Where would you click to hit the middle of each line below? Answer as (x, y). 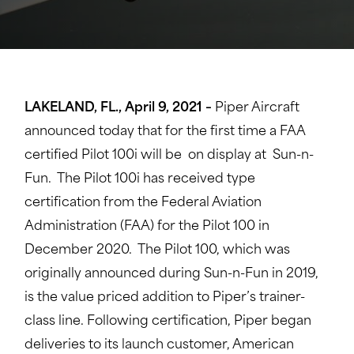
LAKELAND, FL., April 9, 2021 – (118, 108)
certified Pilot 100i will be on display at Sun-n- (169, 156)
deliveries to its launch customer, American (159, 345)
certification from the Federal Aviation (143, 203)
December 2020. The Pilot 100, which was (157, 250)
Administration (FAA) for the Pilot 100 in (147, 227)
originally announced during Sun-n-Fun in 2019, (171, 274)
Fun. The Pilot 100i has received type (139, 179)
